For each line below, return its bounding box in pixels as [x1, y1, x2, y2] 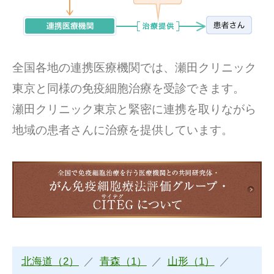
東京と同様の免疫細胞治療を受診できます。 [12, 81, 245, 95]
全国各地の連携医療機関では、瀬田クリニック [12, 61, 256, 74]
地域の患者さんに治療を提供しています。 [12, 123, 233, 136]
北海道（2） [21, 256, 79, 268]
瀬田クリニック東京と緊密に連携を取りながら [12, 102, 256, 116]
